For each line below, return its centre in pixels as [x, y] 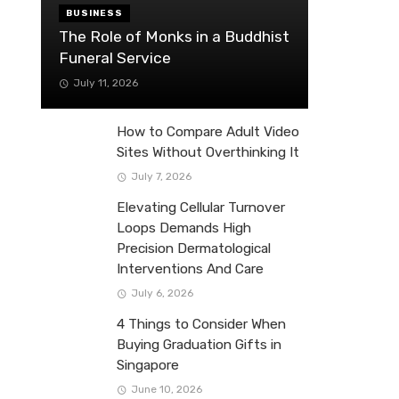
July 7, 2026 [161, 177]
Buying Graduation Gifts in [199, 345]
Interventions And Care [190, 269]
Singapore [148, 366]
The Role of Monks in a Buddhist [174, 36]
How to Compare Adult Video [208, 131]
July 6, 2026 [162, 293]
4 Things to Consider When [201, 325]
